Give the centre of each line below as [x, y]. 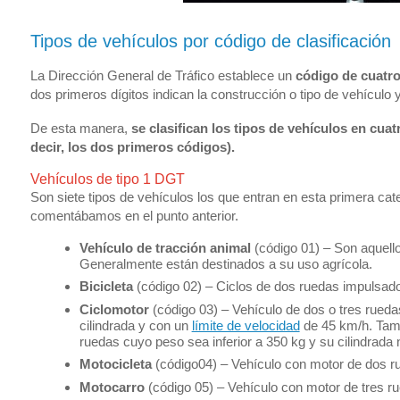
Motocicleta [115, 364]
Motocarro [112, 387]
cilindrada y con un [135, 325]
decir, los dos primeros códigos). [132, 146]
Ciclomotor [114, 309]
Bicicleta [106, 287]
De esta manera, [80, 128]
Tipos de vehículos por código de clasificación [210, 42]
